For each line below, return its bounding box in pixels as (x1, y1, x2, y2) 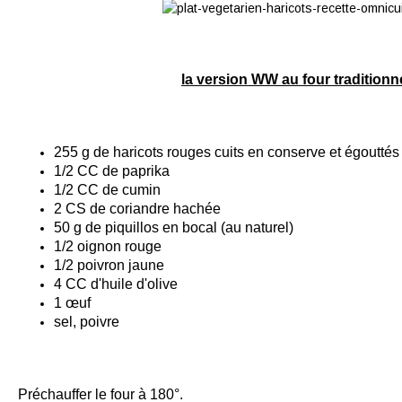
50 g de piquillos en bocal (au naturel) (54, 220, 293, 236)
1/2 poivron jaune (54, 258, 168, 274)
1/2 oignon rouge (54, 239, 162, 255)
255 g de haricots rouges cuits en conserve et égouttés (54, 144, 399, 161)
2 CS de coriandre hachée (54, 201, 221, 217)
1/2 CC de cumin (54, 182, 161, 198)
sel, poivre (54, 314, 119, 330)
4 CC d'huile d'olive (54, 276, 181, 293)
